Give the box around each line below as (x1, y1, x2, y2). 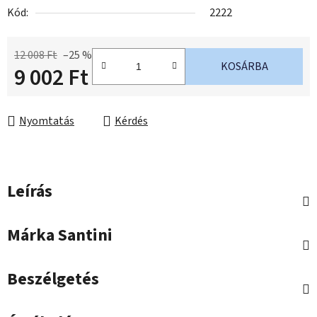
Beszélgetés (7, 267, 99, 292)
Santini (54, 223, 113, 248)
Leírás (7, 179, 52, 204)
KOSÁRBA (220, 59, 268, 75)
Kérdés (115, 113, 148, 129)
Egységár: (13, 92, 60, 108)
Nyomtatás (19, 113, 74, 129)
